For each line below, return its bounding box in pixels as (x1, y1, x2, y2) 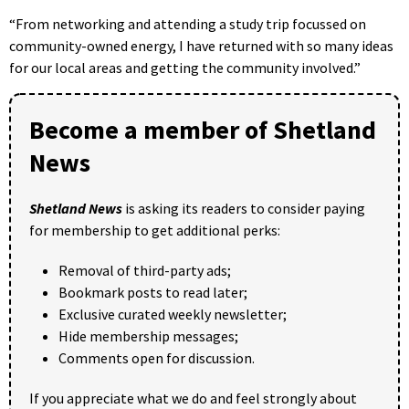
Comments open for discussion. (58, 348, 255, 367)
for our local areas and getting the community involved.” (9, 58, 361, 77)
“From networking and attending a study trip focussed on (9, 14, 366, 33)
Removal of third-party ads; (58, 260, 231, 279)
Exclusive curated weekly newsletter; (58, 304, 287, 323)
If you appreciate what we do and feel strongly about (29, 388, 357, 407)
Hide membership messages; (58, 326, 238, 345)
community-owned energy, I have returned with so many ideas (9, 36, 393, 55)
